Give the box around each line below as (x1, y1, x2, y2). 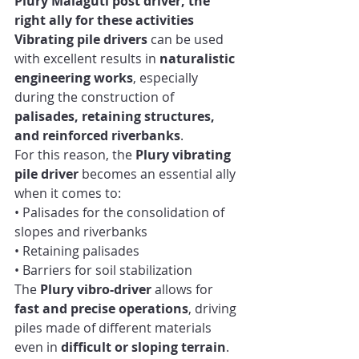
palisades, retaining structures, (14, 107, 218, 126)
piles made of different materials (14, 319, 215, 337)
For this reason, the (14, 146, 135, 164)
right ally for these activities (14, 11, 194, 30)
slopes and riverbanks (14, 223, 147, 241)
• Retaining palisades (14, 242, 139, 260)
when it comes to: (14, 184, 121, 203)
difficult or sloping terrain (61, 338, 226, 357)
